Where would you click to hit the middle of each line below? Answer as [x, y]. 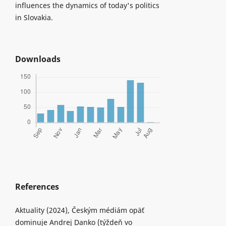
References [37, 186]
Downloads [38, 59]
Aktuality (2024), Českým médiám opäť [79, 210]
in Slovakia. [34, 17]
